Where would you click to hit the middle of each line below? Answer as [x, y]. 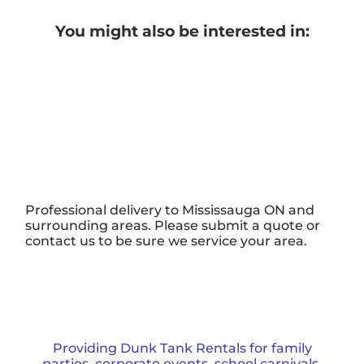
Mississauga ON [234, 210]
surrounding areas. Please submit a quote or [173, 225]
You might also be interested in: [182, 31]
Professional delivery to [104, 210]
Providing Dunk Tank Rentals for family [182, 349]
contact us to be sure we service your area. [167, 240]
